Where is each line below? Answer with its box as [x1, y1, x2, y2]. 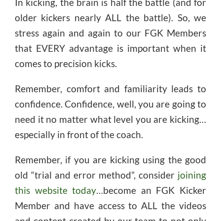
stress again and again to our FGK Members [14, 27, 207, 38]
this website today [14, 184, 97, 196]
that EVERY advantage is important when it [14, 42, 207, 54]
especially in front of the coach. [14, 128, 143, 140]
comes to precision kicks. [14, 57, 117, 69]
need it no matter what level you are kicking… [14, 113, 207, 125]
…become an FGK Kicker [96, 184, 207, 196]
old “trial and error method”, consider [14, 169, 178, 181]
